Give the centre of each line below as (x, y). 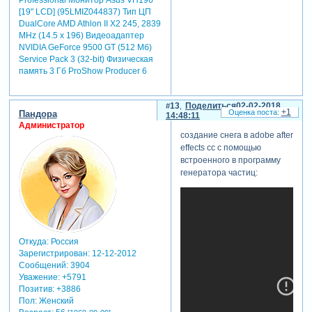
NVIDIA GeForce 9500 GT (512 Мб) (85, 47)
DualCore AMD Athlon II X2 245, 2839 (89, 23)
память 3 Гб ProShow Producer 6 (83, 71)
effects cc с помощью (220, 148)
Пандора (38, 114)
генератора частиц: (219, 173)
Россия (63, 241)
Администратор (51, 125)
